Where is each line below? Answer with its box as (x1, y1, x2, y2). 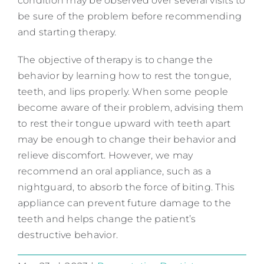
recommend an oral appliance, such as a (18, 165, 212, 177)
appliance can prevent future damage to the (18, 197, 232, 209)
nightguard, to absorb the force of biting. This (18, 181, 235, 193)
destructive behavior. (18, 229, 118, 240)
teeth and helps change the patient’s (18, 213, 196, 225)
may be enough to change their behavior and (18, 133, 237, 145)
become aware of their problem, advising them (18, 101, 244, 113)
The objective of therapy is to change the (18, 54, 213, 65)
